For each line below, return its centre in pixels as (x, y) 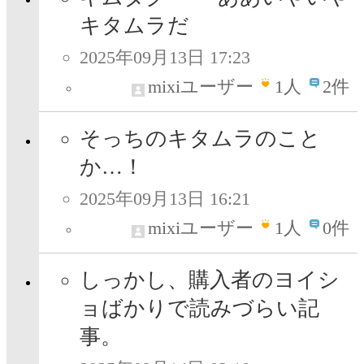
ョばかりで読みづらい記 (199, 309)
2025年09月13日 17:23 (165, 58)
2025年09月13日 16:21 (165, 199)
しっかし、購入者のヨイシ (210, 280)
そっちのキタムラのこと (200, 139)
